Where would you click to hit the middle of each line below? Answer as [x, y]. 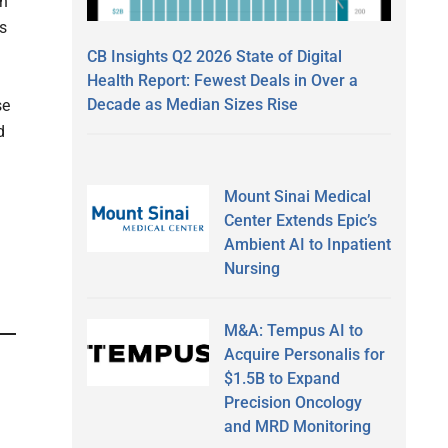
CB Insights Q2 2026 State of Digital [214, 56]
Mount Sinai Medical [297, 196]
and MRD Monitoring [297, 426]
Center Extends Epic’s [300, 220]
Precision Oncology [292, 402]
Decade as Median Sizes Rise [192, 104]
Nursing [251, 268]
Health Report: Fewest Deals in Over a [222, 80]
